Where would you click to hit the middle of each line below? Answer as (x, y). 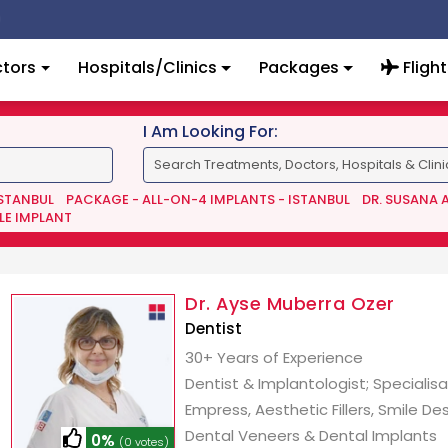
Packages (298, 67)
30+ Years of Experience (274, 357)
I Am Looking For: (210, 131)
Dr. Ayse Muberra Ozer (290, 303)
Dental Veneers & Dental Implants (311, 435)
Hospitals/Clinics (148, 67)
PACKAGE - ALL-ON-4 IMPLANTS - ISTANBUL (207, 199)
